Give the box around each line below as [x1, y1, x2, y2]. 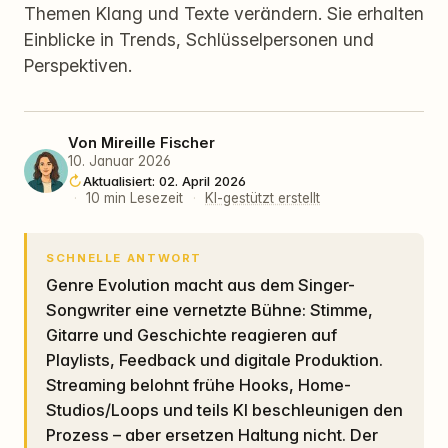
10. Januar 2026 [68, 153, 171, 170]
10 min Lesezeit [82, 190, 188, 207]
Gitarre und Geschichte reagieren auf [46, 324, 338, 345]
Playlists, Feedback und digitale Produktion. [46, 349, 384, 370]
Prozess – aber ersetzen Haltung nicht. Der [46, 424, 379, 445]
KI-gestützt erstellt [205, 190, 321, 207]
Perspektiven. [24, 54, 132, 76]
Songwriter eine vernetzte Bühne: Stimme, [46, 299, 374, 320]
